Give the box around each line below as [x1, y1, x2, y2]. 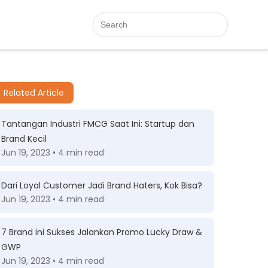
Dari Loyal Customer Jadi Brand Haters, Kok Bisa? [1, 179, 202, 191]
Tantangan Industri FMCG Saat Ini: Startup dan [1, 118, 194, 130]
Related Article [4, 87, 64, 99]
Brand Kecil [1, 133, 47, 145]
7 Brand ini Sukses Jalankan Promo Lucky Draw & [1, 226, 202, 238]
